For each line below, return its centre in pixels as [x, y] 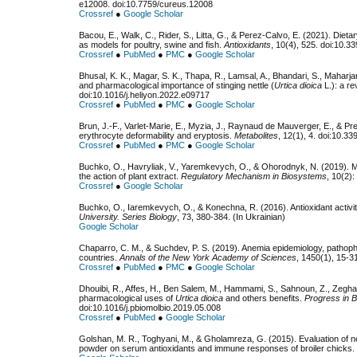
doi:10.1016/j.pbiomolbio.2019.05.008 [150, 308]
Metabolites [256, 136]
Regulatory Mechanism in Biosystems [254, 177]
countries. [99, 258]
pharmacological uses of [127, 298]
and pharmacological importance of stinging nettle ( [177, 86]
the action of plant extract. [130, 177]
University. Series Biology [128, 217]
